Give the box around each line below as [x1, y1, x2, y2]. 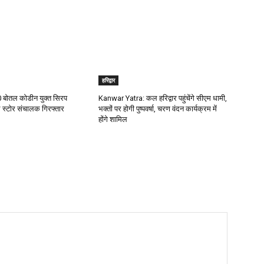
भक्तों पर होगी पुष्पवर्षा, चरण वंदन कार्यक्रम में [98, 104, 217, 114]
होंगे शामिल [98, 115, 128, 124]
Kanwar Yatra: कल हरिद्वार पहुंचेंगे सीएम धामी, [98, 94, 227, 103]
